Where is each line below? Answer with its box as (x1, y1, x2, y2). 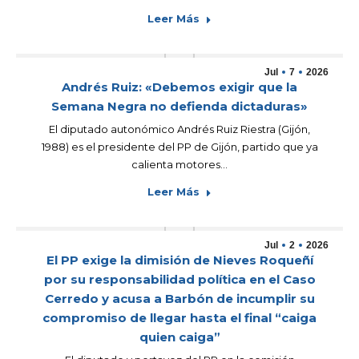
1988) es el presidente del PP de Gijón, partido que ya (41, 140, 318, 153)
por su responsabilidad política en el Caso (43, 272, 316, 287)
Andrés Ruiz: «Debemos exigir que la (62, 79, 297, 95)
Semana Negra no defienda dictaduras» (51, 99, 308, 114)
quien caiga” (139, 329, 220, 345)
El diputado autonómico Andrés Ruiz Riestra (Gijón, (49, 123, 310, 135)
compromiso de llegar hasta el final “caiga (42, 310, 317, 325)
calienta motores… (131, 158, 228, 171)
